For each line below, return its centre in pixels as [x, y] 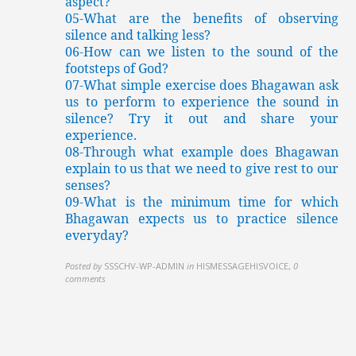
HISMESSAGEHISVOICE [243, 266]
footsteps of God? [117, 69]
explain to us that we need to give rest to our [202, 169]
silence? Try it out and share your [202, 119]
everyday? [97, 236]
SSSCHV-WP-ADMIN [145, 266]
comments [86, 279]
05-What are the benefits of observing [202, 19]
